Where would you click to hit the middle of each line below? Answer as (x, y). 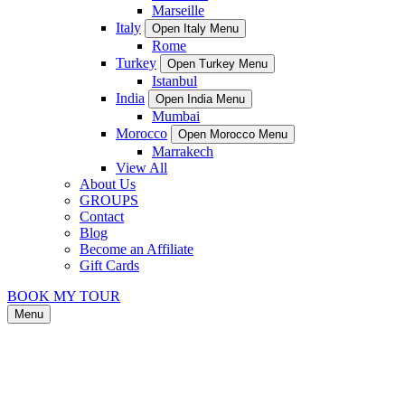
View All (141, 168)
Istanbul (174, 81)
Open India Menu (200, 99)
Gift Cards (109, 265)
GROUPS (109, 200)
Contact (102, 217)
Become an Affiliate (137, 249)
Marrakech (183, 151)
